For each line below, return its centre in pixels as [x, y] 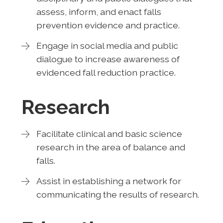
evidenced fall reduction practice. [106, 72]
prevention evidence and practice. [108, 25]
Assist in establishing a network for [109, 181]
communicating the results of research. [117, 194]
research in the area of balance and [111, 147]
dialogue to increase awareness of [108, 59]
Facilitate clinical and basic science [109, 133]
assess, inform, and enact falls [99, 11]
